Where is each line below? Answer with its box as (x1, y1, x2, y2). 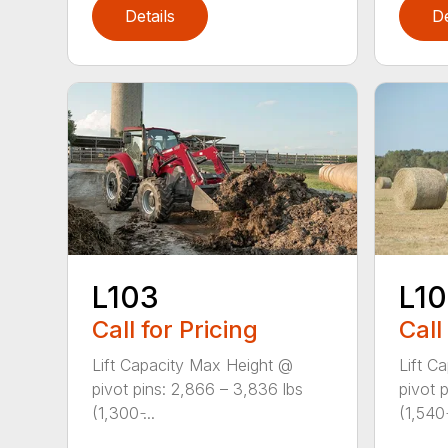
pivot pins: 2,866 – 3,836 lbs (92, 379, 304, 400)
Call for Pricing (92, 315, 259, 345)
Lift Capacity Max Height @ (92, 355, 294, 376)
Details (125, 5, 176, 26)
